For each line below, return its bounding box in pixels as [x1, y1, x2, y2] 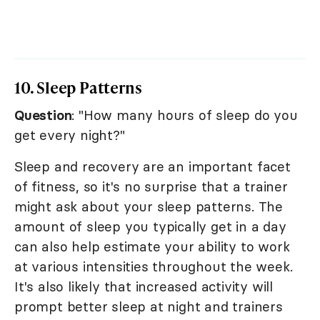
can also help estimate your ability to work [14, 238, 290, 256]
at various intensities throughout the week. [14, 258, 293, 276]
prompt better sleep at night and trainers [14, 298, 283, 316]
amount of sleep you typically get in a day [14, 218, 286, 236]
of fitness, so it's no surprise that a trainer [14, 178, 288, 196]
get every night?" [14, 126, 125, 144]
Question [14, 106, 72, 124]
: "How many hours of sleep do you [71, 106, 298, 124]
